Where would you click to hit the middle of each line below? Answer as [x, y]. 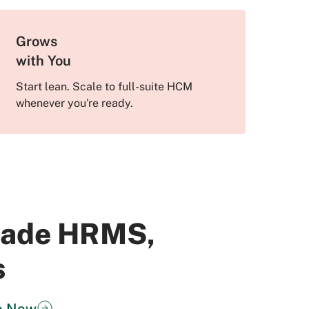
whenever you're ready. [75, 103]
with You [46, 61]
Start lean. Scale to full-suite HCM [104, 87]
